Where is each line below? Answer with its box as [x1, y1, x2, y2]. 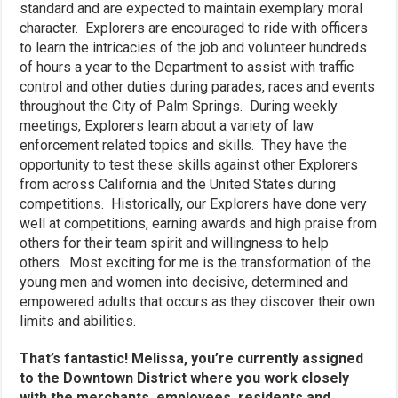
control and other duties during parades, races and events [20, 77, 376, 95]
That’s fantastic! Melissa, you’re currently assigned [20, 349, 364, 367]
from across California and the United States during [20, 175, 337, 193]
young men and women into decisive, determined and [20, 273, 349, 291]
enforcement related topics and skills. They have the [20, 136, 348, 154]
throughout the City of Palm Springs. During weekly [20, 97, 338, 115]
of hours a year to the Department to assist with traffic [20, 58, 354, 76]
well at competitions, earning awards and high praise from [20, 214, 378, 232]
